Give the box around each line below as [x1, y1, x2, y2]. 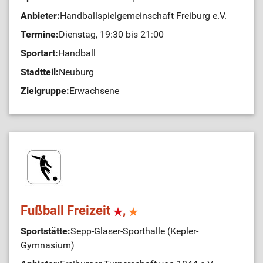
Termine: [21, 29, 59, 40]
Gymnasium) [21, 240, 75, 251]
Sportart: [21, 48, 58, 59]
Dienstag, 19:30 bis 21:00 [59, 29, 164, 40]
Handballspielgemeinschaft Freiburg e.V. [60, 10, 227, 21]
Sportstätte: [21, 225, 70, 237]
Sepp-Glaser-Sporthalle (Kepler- [70, 225, 198, 237]
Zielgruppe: [21, 85, 69, 96]
